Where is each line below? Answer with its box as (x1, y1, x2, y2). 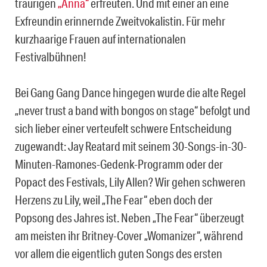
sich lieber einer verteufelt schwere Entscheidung (15, 121, 232, 136)
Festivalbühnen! (15, 49, 86, 64)
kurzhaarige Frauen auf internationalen (15, 32, 186, 46)
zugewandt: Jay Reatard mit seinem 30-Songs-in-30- (15, 139, 247, 154)
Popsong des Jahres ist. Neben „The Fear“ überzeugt (15, 210, 244, 225)
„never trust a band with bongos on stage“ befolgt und (15, 103, 250, 118)
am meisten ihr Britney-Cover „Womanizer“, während (15, 228, 243, 243)
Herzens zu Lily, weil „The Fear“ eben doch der (15, 193, 213, 207)
